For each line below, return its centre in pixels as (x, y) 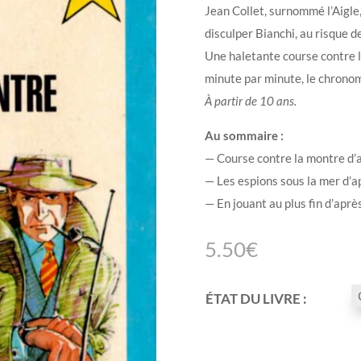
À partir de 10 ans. (250, 100)
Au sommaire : (244, 135)
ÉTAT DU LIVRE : (256, 298)
